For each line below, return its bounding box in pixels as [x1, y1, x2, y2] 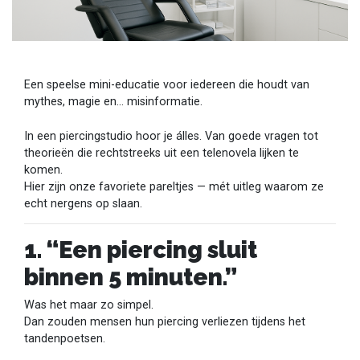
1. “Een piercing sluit [24, 235, 257, 264]
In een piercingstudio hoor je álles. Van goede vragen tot [24, 129, 318, 143]
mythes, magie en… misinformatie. [24, 95, 202, 109]
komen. [24, 162, 63, 177]
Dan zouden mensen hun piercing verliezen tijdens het [24, 314, 305, 329]
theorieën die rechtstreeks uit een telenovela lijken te [24, 145, 299, 160]
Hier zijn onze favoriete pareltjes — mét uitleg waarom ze [24, 179, 324, 194]
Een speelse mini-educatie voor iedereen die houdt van [24, 78, 309, 92]
